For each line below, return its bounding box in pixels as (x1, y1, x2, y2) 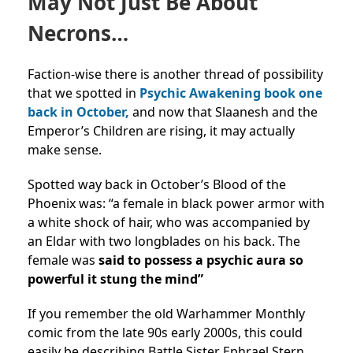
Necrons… (28, 18, 128, 47)
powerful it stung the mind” (28, 269, 203, 288)
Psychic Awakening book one (139, 84, 322, 102)
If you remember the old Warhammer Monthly (28, 304, 305, 322)
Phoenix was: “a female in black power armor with (28, 194, 325, 212)
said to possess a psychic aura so (98, 251, 303, 269)
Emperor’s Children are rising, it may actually (28, 121, 295, 139)
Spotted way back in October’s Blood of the (28, 175, 286, 193)
